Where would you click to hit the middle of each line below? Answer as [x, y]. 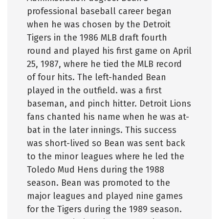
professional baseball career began [99, 11]
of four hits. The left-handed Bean [97, 77]
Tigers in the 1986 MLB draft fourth [97, 38]
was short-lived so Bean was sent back [106, 143]
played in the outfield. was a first [94, 90]
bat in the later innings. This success [102, 130]
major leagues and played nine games [105, 196]
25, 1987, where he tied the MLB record [104, 64]
